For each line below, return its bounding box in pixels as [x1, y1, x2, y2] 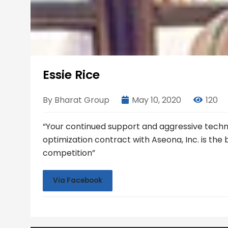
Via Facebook [53, 176, 102, 185]
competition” [43, 147, 95, 159]
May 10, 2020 [132, 94, 181, 106]
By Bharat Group [43, 94, 109, 106]
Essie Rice [43, 66, 100, 83]
